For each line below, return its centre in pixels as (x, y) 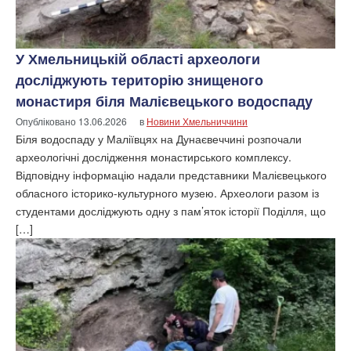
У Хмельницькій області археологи (138, 58)
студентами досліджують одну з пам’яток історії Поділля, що (171, 210)
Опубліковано (47, 121)
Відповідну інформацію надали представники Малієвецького (171, 174)
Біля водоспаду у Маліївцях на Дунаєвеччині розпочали (159, 138)
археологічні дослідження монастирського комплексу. (154, 156)
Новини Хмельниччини (197, 121)
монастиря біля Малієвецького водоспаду (164, 101)
